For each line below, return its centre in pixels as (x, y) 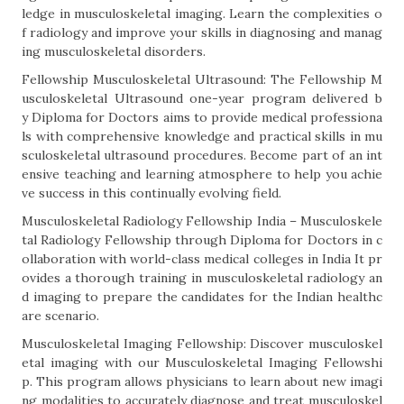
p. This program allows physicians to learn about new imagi (202, 381)
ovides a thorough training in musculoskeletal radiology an (202, 278)
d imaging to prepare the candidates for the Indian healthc (202, 297)
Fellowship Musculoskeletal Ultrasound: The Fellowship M (202, 79)
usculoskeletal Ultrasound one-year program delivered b (202, 98)
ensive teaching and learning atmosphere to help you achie (202, 174)
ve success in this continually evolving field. (151, 193)
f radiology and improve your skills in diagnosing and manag (202, 32)
